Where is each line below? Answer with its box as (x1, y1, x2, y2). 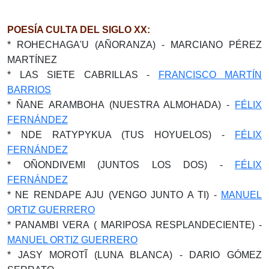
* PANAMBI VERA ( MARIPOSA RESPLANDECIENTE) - (7, 220, 262, 231)
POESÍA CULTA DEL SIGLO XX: (7, 25, 150, 35)
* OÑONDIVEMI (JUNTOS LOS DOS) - (7, 160, 235, 171)
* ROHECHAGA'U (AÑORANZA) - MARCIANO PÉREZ (7, 40, 262, 50)
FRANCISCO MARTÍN (158, 70, 262, 80)
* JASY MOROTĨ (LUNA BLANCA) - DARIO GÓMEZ (7, 250, 262, 261)
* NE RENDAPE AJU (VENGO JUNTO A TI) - (7, 190, 221, 201)
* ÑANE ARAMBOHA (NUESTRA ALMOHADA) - (7, 100, 235, 110)
